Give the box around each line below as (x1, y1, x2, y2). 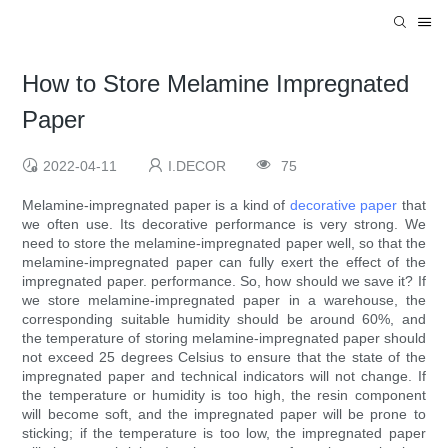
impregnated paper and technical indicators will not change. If (22, 368, 426, 385)
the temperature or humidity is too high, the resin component (22, 387, 426, 404)
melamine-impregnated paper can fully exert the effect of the (22, 254, 426, 271)
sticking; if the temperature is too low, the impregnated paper (22, 425, 426, 442)
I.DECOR (168, 158, 227, 175)
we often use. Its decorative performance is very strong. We (22, 216, 426, 233)
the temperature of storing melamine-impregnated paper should (22, 330, 426, 347)
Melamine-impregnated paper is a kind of (22, 197, 290, 214)
